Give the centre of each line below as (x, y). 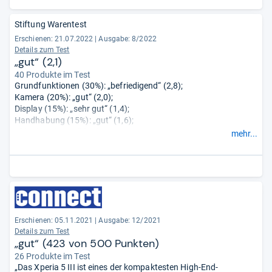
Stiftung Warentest (51, 24)
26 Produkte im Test (53, 256)
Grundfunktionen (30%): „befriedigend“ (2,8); (99, 85)
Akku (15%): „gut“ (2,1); (59, 131)
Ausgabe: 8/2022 (127, 39)
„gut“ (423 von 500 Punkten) (87, 243)
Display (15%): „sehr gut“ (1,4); (72, 108)
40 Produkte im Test (53, 74)
